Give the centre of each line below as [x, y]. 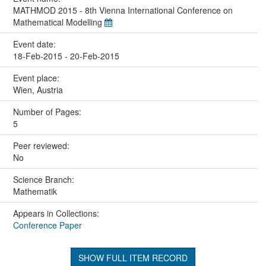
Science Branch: [45, 179]
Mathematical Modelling [58, 22]
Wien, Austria [38, 89]
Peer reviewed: [42, 145]
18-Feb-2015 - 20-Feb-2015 [66, 56]
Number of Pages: [48, 111]
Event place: [37, 77]
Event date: [35, 44]
